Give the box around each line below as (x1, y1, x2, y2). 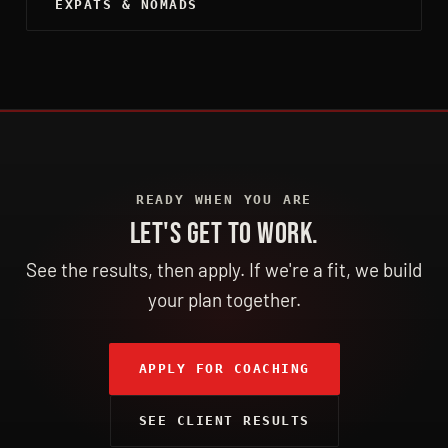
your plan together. (147, 287, 301, 311)
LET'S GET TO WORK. (129, 215, 319, 252)
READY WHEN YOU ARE (135, 191, 313, 207)
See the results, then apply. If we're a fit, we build (26, 257, 422, 281)
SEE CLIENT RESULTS (138, 412, 310, 428)
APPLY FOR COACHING (138, 360, 310, 376)
